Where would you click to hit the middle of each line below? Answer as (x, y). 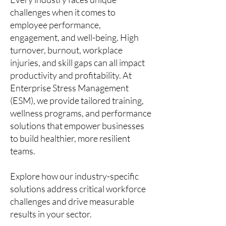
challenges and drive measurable (72, 201)
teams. (23, 151)
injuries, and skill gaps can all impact (77, 63)
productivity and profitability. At (71, 75)
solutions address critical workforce (78, 189)
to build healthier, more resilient (70, 138)
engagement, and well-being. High (74, 37)
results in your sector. (51, 214)
